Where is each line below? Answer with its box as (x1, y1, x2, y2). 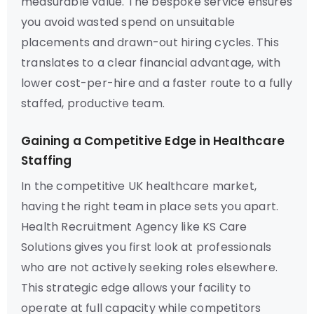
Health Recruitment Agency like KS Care (21, 219, 247, 235)
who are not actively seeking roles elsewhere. (21, 259, 278, 275)
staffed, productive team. (21, 95, 165, 111)
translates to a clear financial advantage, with (21, 55, 281, 71)
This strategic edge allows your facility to (21, 280, 252, 296)
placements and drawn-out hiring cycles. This (21, 34, 279, 50)
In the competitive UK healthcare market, (21, 178, 257, 194)
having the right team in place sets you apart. (21, 198, 279, 214)
